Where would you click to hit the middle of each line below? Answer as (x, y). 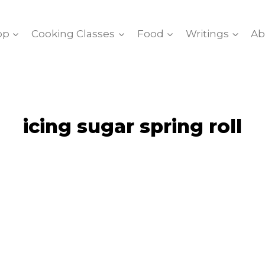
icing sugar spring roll (132, 126)
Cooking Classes (73, 33)
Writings (208, 33)
